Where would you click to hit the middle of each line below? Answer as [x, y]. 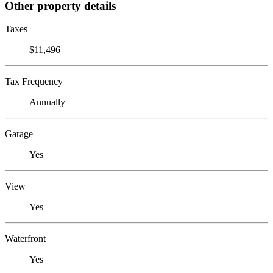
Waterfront [25, 239]
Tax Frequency [34, 82]
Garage [19, 134]
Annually [47, 102]
